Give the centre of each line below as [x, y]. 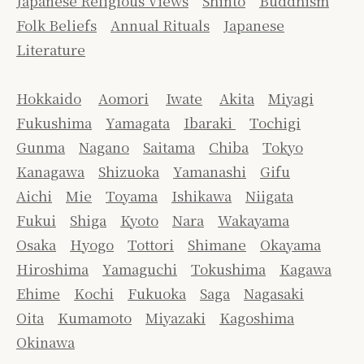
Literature [51, 50]
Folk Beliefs [56, 25]
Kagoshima [257, 318]
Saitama [169, 147]
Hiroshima [52, 269]
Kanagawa [50, 171]
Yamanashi [210, 171]
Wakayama [253, 220]
